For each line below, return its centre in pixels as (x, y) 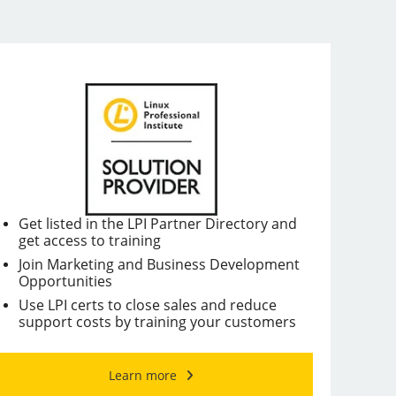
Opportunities (65, 281)
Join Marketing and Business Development (159, 264)
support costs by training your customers (157, 321)
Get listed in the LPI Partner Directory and (157, 223)
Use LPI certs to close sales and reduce (147, 305)
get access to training (89, 240)
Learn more (143, 375)
